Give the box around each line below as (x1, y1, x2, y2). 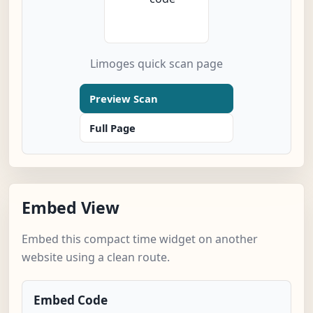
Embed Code (34, 292, 108, 309)
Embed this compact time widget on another (22, 231, 258, 247)
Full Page (89, 121, 136, 136)
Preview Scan (89, 92, 158, 106)
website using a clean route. (22, 249, 170, 265)
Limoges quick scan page (90, 56, 223, 72)
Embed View (22, 196, 119, 219)
